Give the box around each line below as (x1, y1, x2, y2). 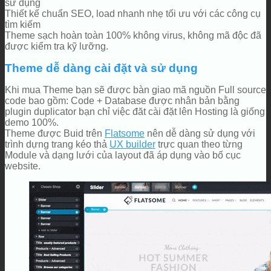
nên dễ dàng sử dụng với (145, 128, 255, 139)
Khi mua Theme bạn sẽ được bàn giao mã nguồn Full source (5, 84, 266, 95)
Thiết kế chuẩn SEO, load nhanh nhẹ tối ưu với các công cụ (5, 8, 261, 19)
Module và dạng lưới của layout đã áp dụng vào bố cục (5, 149, 241, 160)
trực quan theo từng (155, 139, 243, 149)
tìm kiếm (5, 19, 41, 30)
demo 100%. (5, 117, 59, 128)
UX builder (109, 139, 155, 149)
